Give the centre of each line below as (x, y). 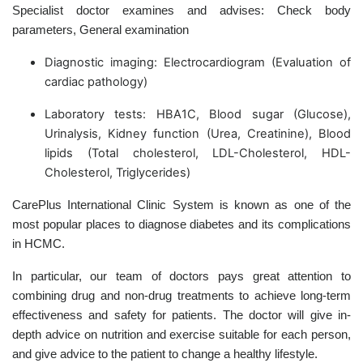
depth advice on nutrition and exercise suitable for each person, (181, 335)
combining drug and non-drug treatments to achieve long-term (181, 296)
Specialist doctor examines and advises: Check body (181, 11)
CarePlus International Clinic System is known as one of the (181, 205)
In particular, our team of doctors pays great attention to (181, 277)
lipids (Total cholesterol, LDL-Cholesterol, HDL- (198, 154)
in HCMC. (38, 244)
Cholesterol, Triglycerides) (117, 173)
